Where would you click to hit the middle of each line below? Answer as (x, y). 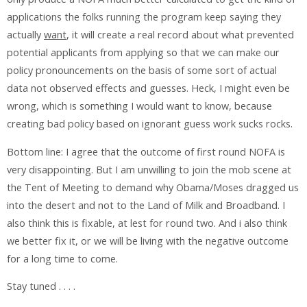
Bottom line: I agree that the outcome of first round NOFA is (146, 151)
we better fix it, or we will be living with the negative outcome (148, 241)
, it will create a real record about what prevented (180, 35)
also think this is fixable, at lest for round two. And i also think (147, 223)
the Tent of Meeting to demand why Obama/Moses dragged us (153, 187)
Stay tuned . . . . (41, 286)
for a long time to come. (62, 258)
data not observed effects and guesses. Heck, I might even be (148, 88)
